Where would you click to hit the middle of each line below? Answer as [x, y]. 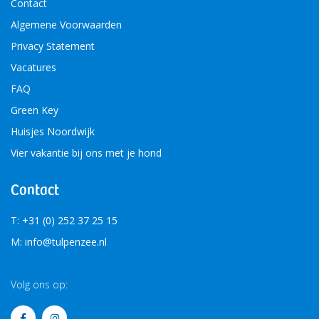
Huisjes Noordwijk [53, 132]
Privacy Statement [53, 46]
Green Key [35, 110]
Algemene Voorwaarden [66, 25]
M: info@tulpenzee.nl [59, 242]
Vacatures [33, 68]
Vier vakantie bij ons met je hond [86, 153]
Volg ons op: [39, 285]
